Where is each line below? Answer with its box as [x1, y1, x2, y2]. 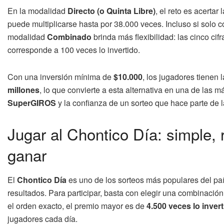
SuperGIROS [7, 97, 56, 109]
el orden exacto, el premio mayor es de [7, 199, 146, 211]
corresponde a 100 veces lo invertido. [7, 44, 140, 56]
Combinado [47, 31, 91, 43]
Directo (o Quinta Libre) [67, 5, 155, 17]
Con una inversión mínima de [7, 71, 113, 83]
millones [7, 84, 39, 96]
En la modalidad [7, 5, 67, 17]
